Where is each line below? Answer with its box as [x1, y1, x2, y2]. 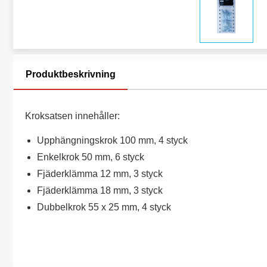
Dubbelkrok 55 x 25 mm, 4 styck [37, 202, 171, 212]
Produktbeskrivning [26, 69, 116, 79]
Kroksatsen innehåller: [25, 111, 120, 121]
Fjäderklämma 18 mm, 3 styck [37, 185, 163, 195]
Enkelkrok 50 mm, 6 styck [37, 152, 144, 162]
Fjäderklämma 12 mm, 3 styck [37, 169, 163, 179]
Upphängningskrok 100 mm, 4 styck [37, 135, 188, 145]
